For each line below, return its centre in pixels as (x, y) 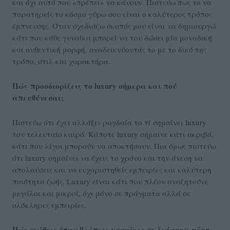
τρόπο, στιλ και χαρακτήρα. (61, 61)
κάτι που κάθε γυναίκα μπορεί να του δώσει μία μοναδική (112, 37)
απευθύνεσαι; (38, 97)
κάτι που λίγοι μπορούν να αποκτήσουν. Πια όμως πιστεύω (114, 146)
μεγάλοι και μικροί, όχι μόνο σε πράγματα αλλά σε (101, 193)
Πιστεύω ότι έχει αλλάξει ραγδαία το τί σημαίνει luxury (109, 122)
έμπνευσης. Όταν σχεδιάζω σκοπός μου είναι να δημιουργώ (114, 25)
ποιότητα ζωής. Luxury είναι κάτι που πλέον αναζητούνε (110, 181)
